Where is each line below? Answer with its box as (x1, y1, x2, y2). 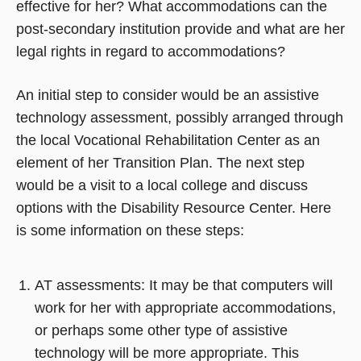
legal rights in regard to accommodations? (16, 43, 285, 60)
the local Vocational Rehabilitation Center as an (16, 132, 320, 149)
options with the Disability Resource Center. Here (16, 200, 331, 217)
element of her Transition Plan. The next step (16, 155, 305, 172)
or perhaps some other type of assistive (34, 322, 288, 339)
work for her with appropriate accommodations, (34, 300, 336, 317)
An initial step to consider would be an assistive (16, 87, 319, 104)
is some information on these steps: (16, 222, 244, 239)
